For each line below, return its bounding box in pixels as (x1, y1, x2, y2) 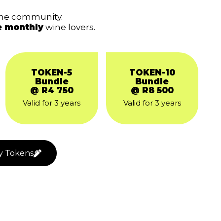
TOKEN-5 (31, 68, 73, 78)
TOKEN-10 (129, 68, 175, 78)
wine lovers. (43, 22, 95, 33)
